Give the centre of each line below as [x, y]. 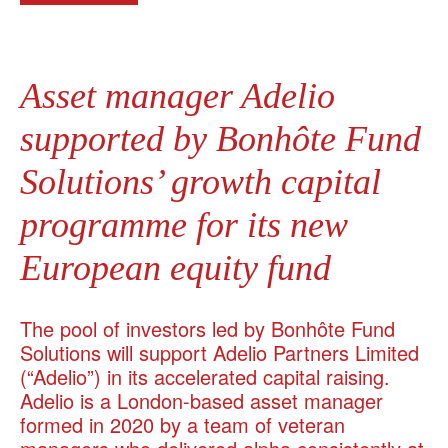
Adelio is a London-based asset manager [201, 400]
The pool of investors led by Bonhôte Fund [207, 328]
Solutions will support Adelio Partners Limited [219, 352]
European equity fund [175, 267]
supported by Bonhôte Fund [220, 138]
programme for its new [184, 224]
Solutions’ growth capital [200, 181]
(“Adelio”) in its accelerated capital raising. [205, 376]
